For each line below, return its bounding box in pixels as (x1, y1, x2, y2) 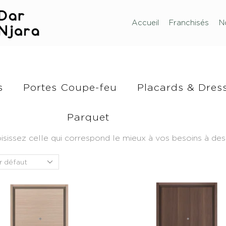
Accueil (131, 19, 159, 27)
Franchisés (168, 19, 209, 27)
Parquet (67, 111, 110, 122)
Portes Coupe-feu (23, 81, 117, 92)
